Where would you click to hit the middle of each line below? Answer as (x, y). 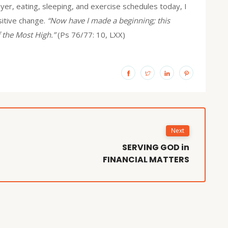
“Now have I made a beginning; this (109, 20)
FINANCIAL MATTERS (146, 159)
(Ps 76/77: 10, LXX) (91, 34)
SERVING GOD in (156, 147)
